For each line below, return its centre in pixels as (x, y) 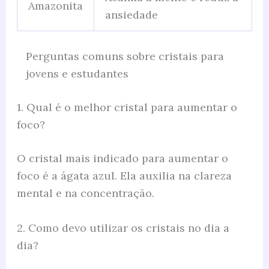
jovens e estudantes (77, 74)
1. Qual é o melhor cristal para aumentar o (127, 107)
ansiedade (131, 15)
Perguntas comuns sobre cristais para (125, 56)
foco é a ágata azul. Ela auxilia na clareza (124, 176)
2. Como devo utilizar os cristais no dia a (123, 228)
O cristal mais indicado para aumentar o (122, 159)
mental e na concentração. (85, 193)
